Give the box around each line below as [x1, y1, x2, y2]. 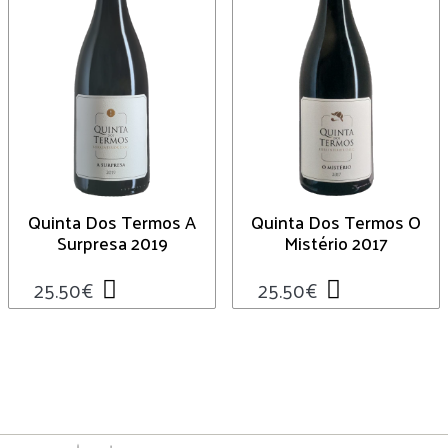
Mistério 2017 [284, 225, 388, 259]
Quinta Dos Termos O [251, 204, 421, 238]
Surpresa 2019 [56, 225, 168, 259]
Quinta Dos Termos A [28, 204, 196, 238]
